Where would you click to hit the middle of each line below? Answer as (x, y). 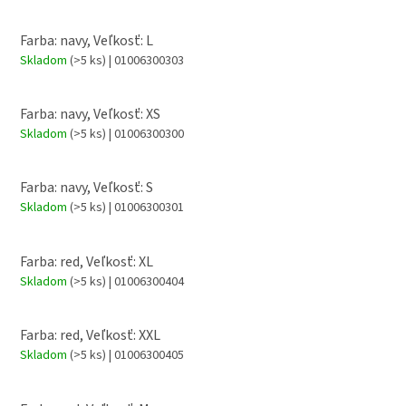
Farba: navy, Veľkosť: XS (90, 114)
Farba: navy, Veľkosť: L (87, 40)
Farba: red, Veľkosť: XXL (90, 336)
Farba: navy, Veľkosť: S (87, 188)
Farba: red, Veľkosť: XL (87, 261)
